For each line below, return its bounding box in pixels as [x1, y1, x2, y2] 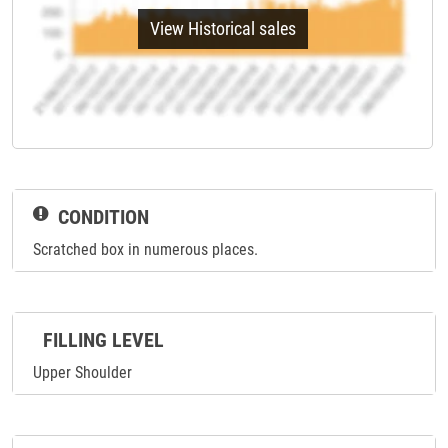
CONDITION [58, 205, 149, 230]
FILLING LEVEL [43, 328, 164, 353]
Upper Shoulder [33, 363, 132, 383]
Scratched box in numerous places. [33, 240, 258, 260]
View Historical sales [149, 17, 296, 39]
